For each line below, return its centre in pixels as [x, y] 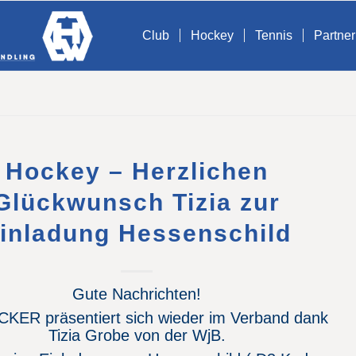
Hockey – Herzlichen [137, 171]
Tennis [273, 35]
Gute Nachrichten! [137, 294]
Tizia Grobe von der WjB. [137, 335]
